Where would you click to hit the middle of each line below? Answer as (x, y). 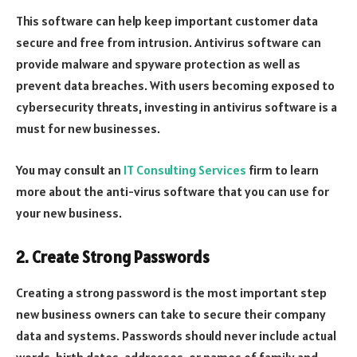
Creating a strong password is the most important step (171, 292)
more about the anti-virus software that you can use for (173, 191)
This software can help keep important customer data (167, 21)
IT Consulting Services (185, 169)
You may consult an (70, 169)
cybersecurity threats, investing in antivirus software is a (177, 107)
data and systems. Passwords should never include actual (176, 335)
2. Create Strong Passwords (113, 258)
